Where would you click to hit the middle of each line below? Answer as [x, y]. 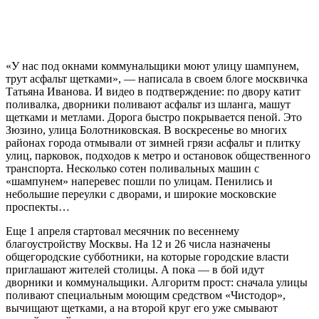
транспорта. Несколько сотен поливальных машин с [132, 169]
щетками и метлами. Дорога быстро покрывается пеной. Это [154, 117]
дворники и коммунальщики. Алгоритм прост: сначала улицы [157, 283]
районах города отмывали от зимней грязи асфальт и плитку [153, 143]
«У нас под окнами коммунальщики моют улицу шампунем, [152, 66]
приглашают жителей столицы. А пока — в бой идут [135, 270]
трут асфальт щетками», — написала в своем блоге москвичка [157, 79]
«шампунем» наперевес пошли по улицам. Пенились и [139, 182]
